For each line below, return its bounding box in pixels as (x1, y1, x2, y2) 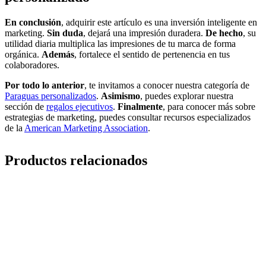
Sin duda (47, 27, 83, 38)
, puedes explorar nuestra (140, 90, 233, 101)
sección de (5, 101, 46, 112)
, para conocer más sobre (163, 101, 255, 112)
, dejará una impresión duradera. (83, 27, 205, 38)
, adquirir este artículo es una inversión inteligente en (61, 17, 257, 27)
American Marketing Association (24, 122, 148, 133)
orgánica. (5, 49, 42, 59)
